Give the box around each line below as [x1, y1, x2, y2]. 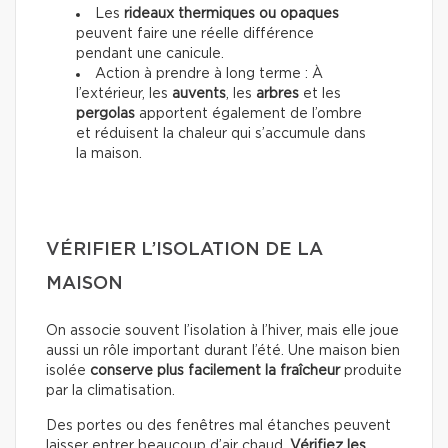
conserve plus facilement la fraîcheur [90, 364, 340, 379]
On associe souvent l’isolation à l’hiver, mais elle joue [46, 324, 399, 339]
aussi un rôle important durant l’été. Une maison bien [46, 344, 400, 359]
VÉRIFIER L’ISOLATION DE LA [46, 241, 323, 260]
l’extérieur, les [76, 87, 172, 102]
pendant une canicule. [76, 47, 224, 62]
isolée [46, 364, 90, 379]
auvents [172, 87, 226, 102]
